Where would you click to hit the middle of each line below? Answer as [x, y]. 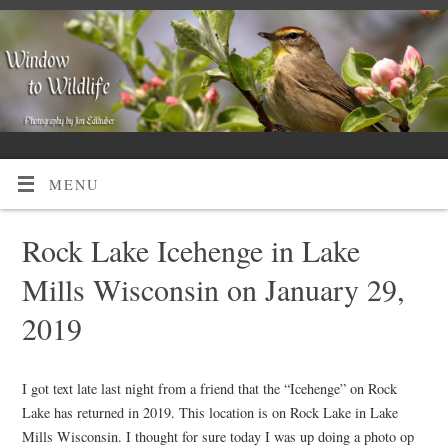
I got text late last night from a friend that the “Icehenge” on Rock [209, 388]
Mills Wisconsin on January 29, [213, 288]
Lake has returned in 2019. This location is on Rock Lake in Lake [209, 412]
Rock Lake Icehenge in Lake [190, 249]
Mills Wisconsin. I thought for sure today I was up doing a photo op [217, 436]
